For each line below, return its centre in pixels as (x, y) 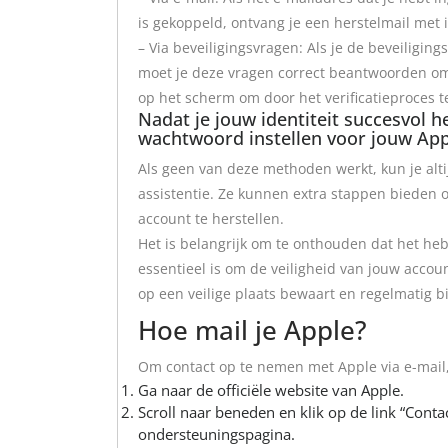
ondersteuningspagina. (216, 433)
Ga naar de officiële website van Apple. (271, 389)
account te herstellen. (211, 218)
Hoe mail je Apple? (252, 329)
